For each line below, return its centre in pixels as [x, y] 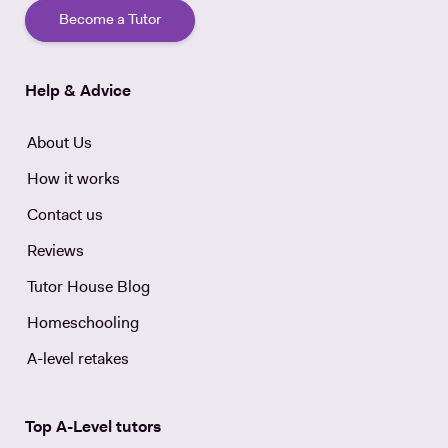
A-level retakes [77, 360]
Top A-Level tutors [93, 428]
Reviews [55, 252]
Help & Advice [78, 92]
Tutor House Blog [88, 288]
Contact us [64, 216]
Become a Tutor [110, 20]
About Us [59, 144]
